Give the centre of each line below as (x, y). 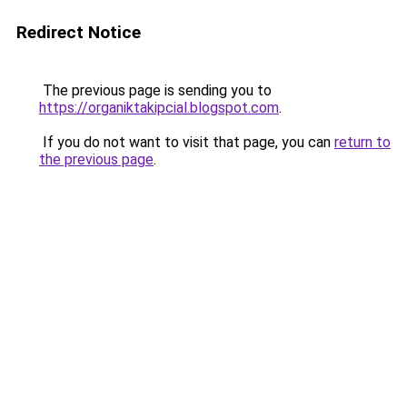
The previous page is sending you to (155, 90)
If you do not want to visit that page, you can (187, 142)
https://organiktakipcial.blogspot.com (159, 108)
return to (362, 142)
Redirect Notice (79, 32)
